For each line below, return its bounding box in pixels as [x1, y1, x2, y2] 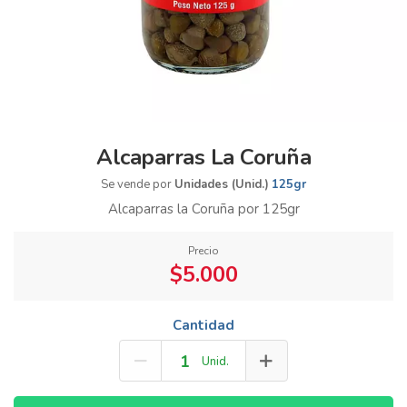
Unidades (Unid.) [174, 176, 269, 193]
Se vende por [101, 176, 174, 193]
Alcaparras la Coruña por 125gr [107, 200, 300, 218]
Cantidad [173, 316, 234, 334]
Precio [188, 243, 219, 258]
